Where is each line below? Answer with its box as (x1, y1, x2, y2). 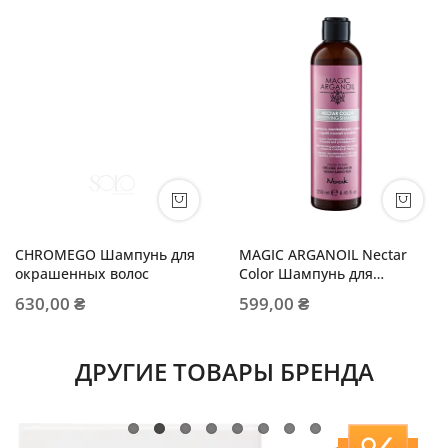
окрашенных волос (15, 263, 149, 283)
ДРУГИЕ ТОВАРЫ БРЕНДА (74, 354, 374, 388)
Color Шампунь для (239, 263, 373, 283)
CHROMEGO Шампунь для (15, 244, 195, 264)
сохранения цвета (239, 282, 366, 302)
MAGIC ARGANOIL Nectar (239, 244, 407, 264)
